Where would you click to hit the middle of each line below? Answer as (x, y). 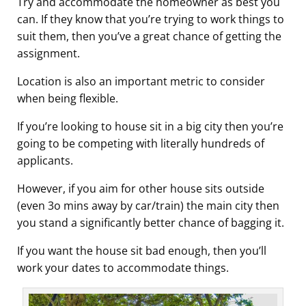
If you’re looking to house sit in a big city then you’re (150, 127)
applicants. (45, 161)
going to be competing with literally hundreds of (141, 144)
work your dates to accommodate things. (123, 268)
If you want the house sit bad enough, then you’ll (142, 251)
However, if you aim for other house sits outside (141, 189)
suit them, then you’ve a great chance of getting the (149, 37)
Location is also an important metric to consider (141, 82)
